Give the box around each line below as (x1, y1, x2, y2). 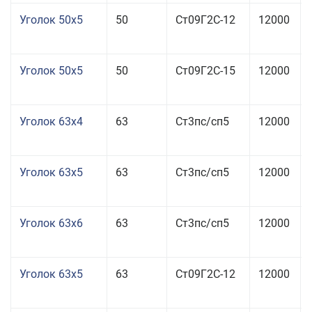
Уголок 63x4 (19, 115, 83, 128)
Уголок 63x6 (19, 217, 83, 230)
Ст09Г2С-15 (175, 64, 235, 77)
